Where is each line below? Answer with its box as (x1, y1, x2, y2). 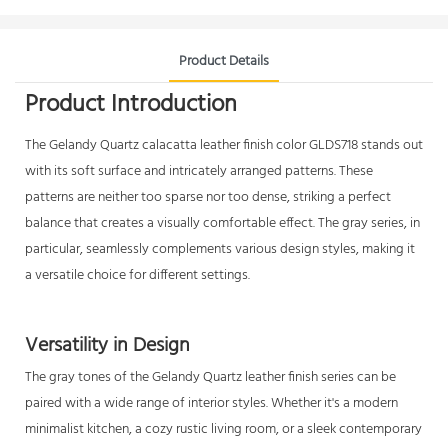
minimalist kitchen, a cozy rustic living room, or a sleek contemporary (25, 417, 422, 441)
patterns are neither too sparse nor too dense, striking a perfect (25, 185, 391, 209)
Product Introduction (25, 85, 237, 124)
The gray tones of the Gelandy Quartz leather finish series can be (25, 365, 396, 389)
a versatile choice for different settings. (25, 263, 250, 287)
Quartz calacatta (100, 133, 197, 157)
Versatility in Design (25, 329, 190, 362)
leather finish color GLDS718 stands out (197, 133, 423, 157)
